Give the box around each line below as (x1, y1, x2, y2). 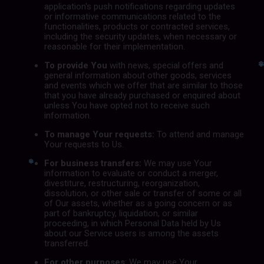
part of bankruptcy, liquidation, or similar (44, 207, 198, 219)
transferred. (44, 237, 90, 249)
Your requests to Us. (44, 138, 124, 150)
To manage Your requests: (44, 128, 154, 140)
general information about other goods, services (44, 70, 232, 81)
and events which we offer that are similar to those (44, 80, 243, 91)
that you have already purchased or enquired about (44, 90, 240, 101)
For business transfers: (44, 157, 141, 169)
